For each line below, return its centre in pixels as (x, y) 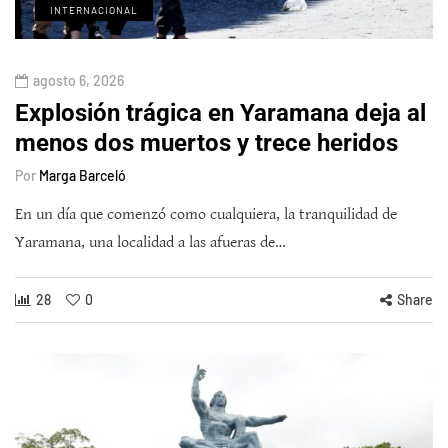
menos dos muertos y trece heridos (206, 143)
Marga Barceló (82, 176)
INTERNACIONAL (94, 10)
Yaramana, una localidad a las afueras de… (150, 243)
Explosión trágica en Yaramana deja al (220, 113)
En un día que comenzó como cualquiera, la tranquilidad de (206, 215)
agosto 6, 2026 (78, 81)
